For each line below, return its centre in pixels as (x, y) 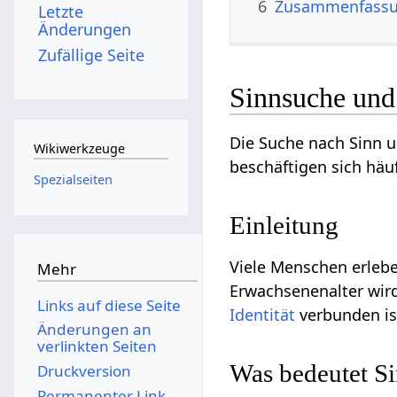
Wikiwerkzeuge (79, 149)
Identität (263, 315)
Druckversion (84, 370)
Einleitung (284, 226)
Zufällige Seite (92, 54)
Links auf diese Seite (109, 305)
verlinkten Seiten (97, 346)
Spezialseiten (73, 179)
